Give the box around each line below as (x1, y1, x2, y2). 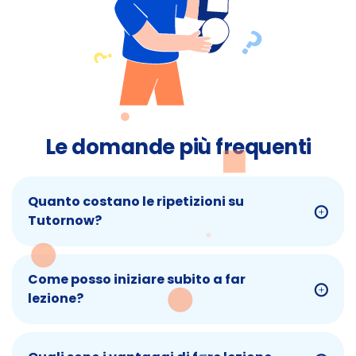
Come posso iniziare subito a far (28, 270, 246, 289)
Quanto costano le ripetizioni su (28, 192, 244, 211)
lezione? (28, 289, 83, 308)
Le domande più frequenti (44, 133, 311, 162)
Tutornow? (28, 211, 102, 230)
